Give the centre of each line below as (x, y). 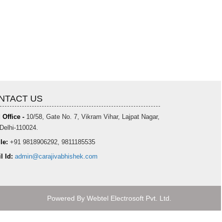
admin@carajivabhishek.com (56, 157)
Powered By (67, 198)
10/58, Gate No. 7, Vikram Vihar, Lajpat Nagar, (92, 117)
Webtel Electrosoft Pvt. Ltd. (129, 198)
